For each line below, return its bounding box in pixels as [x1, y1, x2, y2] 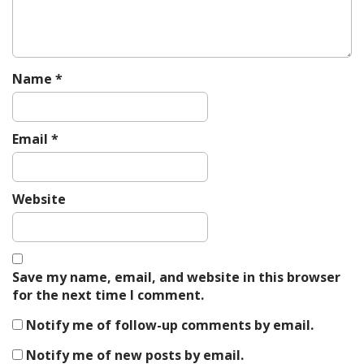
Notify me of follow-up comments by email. [26, 316, 314, 334]
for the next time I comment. [12, 286, 204, 304]
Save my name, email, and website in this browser [12, 268, 340, 286]
